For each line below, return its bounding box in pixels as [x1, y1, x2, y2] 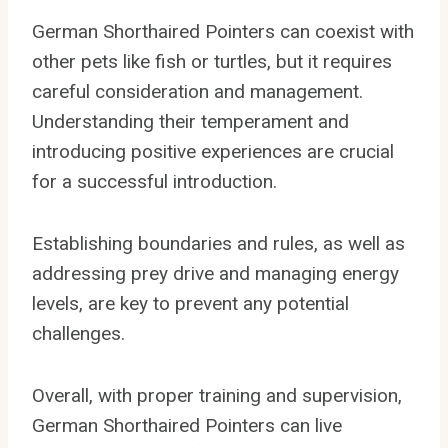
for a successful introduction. [32, 169, 277, 193]
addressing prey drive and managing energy [32, 261, 399, 285]
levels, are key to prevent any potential [32, 291, 349, 315]
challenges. [32, 321, 125, 345]
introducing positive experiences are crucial [32, 139, 394, 163]
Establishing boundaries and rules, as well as [32, 231, 405, 255]
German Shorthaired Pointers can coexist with [32, 19, 414, 43]
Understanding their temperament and [32, 109, 349, 133]
